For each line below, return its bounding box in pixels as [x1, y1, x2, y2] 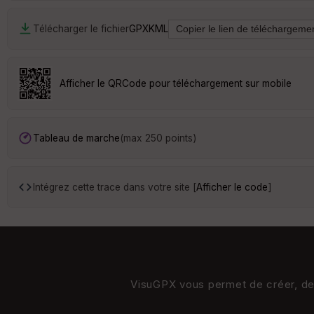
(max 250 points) [120, 132, 196, 144]
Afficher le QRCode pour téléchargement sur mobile [60, 77, 292, 89]
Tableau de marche [33, 132, 120, 144]
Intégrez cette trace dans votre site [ [33, 181, 196, 193]
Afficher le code [196, 181, 268, 193]
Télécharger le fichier [33, 22, 129, 34]
